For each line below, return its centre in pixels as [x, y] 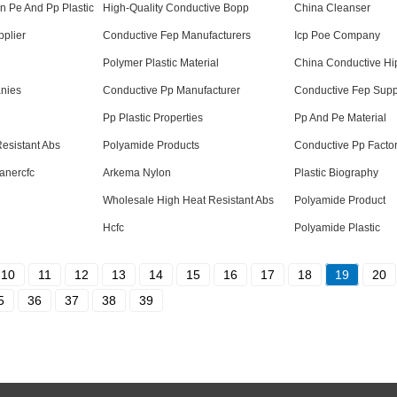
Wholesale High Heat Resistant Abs [188, 200]
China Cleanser [332, 8]
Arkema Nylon [137, 173]
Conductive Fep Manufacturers [177, 35]
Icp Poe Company [337, 35]
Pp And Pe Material [340, 118]
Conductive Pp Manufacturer [171, 90]
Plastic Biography [336, 173]
